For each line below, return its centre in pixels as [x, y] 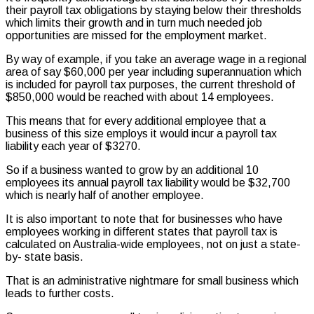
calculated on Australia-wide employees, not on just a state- [153, 245]
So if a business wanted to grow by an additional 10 [132, 170]
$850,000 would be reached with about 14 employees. [140, 97]
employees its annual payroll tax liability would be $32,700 [148, 183]
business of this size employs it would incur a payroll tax [141, 134]
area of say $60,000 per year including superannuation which [153, 72]
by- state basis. [45, 257]
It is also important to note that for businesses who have [144, 219]
